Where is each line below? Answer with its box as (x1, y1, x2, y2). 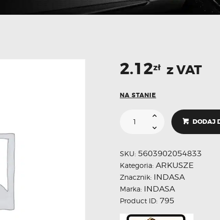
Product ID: (120, 196, 160, 205)
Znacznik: (120, 172, 154, 181)
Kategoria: (120, 161, 156, 169)
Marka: (120, 184, 144, 193)
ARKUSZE (156, 160, 193, 170)
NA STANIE (120, 91, 156, 100)
